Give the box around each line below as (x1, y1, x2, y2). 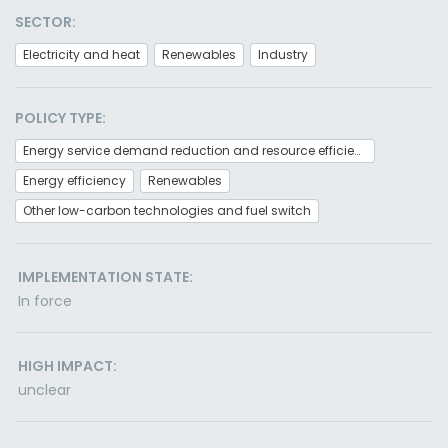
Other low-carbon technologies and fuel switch (23, 202, 311, 219)
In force (18, 291, 72, 311)
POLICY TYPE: (15, 108, 106, 128)
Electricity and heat (23, 46, 140, 63)
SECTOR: (15, 12, 76, 32)
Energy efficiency (23, 172, 126, 189)
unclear (18, 380, 71, 400)
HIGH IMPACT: (18, 356, 117, 376)
